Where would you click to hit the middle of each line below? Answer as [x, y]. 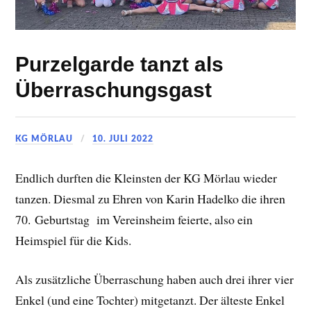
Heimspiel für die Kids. [74, 240]
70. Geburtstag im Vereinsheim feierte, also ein [134, 219]
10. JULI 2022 [123, 139]
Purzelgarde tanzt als [120, 65]
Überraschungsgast [114, 90]
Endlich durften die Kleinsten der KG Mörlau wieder [146, 177]
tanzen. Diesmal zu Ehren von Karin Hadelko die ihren [151, 198]
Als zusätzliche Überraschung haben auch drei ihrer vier [155, 279]
